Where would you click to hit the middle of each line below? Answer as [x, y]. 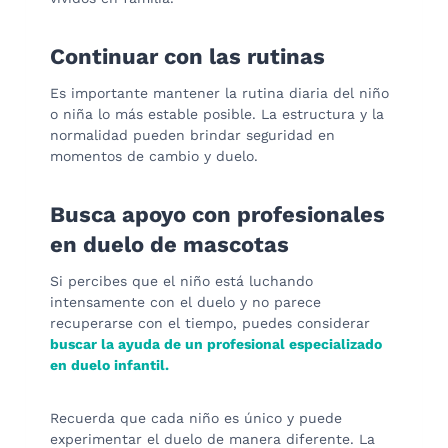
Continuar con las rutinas [187, 56]
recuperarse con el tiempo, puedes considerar [210, 322]
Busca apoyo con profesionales [217, 214]
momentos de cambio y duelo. [154, 155]
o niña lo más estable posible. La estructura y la [217, 113]
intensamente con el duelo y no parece [185, 301]
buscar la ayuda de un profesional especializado [216, 343]
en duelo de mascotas [169, 244]
